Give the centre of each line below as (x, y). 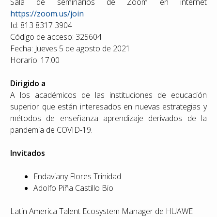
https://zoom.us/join (47, 14)
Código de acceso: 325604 (56, 37)
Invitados (28, 153)
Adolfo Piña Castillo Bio (74, 188)
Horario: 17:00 (35, 60)
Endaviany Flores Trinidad (77, 177)
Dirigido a (28, 84)
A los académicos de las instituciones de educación (108, 95)
